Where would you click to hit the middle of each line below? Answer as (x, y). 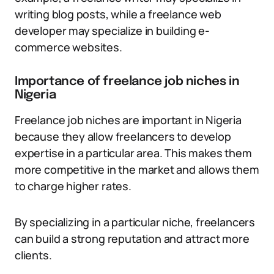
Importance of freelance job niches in (127, 82)
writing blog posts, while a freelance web (118, 14)
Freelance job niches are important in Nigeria (128, 120)
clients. (33, 255)
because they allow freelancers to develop (123, 136)
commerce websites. (68, 47)
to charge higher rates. (73, 186)
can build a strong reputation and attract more (132, 239)
